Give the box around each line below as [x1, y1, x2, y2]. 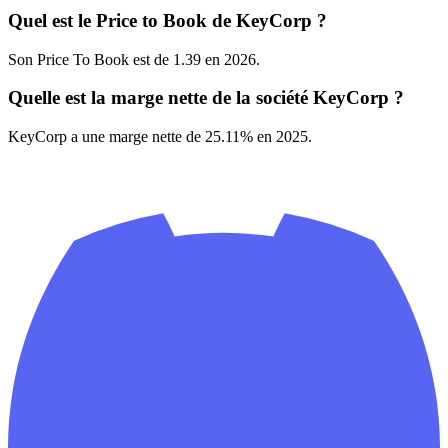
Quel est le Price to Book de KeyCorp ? [8, 9, 327, 31]
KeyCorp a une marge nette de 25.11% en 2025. [8, 128, 312, 146]
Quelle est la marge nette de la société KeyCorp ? [8, 87, 404, 109]
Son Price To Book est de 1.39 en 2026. [8, 50, 260, 68]
